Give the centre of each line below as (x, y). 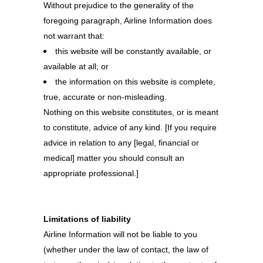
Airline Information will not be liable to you (120, 234)
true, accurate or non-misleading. (105, 97)
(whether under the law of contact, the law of (126, 249)
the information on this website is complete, (135, 82)
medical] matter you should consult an (114, 158)
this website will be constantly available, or (133, 51)
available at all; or (76, 66)
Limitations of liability (87, 219)
